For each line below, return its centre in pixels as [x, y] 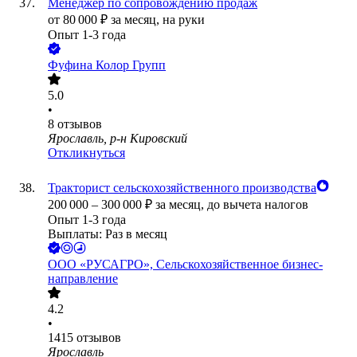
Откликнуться [86, 153]
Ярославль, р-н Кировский [118, 139]
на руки [184, 20]
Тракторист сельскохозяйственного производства [182, 188]
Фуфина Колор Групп [107, 65]
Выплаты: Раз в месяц [108, 234]
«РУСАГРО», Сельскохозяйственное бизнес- [201, 265]
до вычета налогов [258, 205]
